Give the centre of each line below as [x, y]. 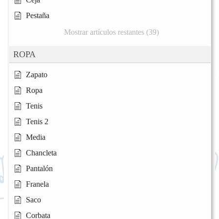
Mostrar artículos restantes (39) [111, 32]
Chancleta [41, 153]
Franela [37, 184]
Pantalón [39, 168]
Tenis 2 [37, 121]
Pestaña [38, 15]
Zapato [37, 74]
